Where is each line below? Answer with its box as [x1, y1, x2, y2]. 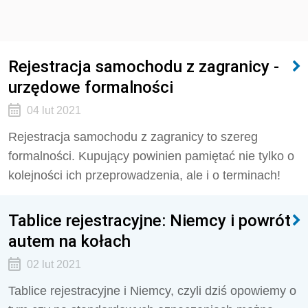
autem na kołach [8, 231, 131, 251]
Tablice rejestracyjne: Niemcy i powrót [8, 210, 291, 230]
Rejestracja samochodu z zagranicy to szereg [8, 130, 258, 144]
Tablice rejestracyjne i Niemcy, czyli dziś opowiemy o [8, 284, 296, 298]
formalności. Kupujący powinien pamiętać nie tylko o [8, 149, 294, 163]
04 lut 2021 [26, 104, 81, 116]
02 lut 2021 [26, 258, 81, 270]
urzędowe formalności [8, 77, 173, 97]
